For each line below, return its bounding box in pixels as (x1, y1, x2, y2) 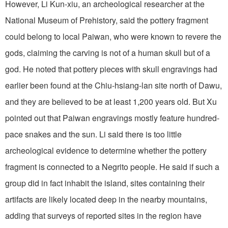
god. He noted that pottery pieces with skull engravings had (5, 63, 217, 75)
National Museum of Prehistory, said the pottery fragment (5, 14, 208, 26)
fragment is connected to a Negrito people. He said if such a (5, 160, 219, 173)
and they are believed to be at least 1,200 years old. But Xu (5, 95, 217, 107)
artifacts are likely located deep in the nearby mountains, (5, 193, 207, 205)
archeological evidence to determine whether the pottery (5, 144, 207, 156)
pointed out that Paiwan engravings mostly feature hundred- (5, 111, 219, 124)
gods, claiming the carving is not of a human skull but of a (5, 46, 210, 59)
